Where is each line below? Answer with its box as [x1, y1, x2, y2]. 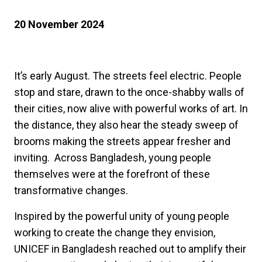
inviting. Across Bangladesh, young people [14, 151, 211, 164]
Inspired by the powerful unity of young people [14, 210, 229, 223]
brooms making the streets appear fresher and [14, 135, 230, 148]
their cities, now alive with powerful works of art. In [14, 102, 248, 115]
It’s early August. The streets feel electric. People [14, 70, 242, 82]
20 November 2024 [14, 18, 104, 31]
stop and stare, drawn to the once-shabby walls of [14, 86, 244, 99]
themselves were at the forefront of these [14, 168, 210, 181]
